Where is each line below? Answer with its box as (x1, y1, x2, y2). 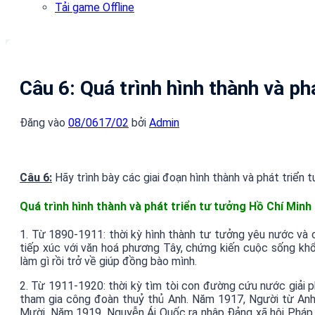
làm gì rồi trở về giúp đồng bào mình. (20, 255, 197, 268)
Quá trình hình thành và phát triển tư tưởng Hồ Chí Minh (20, 199, 311, 213)
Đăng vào (20, 116, 68, 130)
